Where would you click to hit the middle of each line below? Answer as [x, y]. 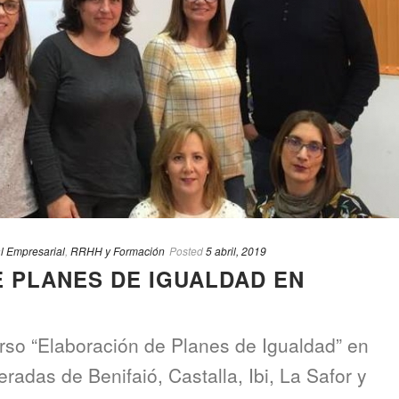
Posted [186, 251]
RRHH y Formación [118, 251]
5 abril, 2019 [236, 251]
